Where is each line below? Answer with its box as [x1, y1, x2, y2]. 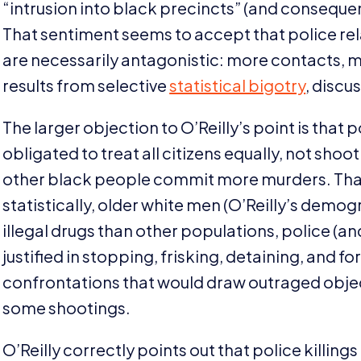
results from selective [2, 74, 170, 95]
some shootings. [2, 297, 131, 317]
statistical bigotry [169, 74, 306, 95]
